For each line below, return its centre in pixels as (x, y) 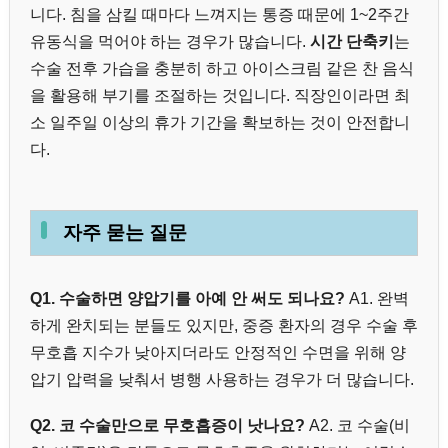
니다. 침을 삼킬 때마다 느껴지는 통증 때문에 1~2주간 (219, 14)
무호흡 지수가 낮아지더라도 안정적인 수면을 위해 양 (218, 352)
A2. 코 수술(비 (357, 425)
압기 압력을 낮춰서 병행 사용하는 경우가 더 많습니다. (222, 379)
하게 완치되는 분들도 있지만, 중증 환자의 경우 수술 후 (224, 325)
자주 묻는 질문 (125, 233)
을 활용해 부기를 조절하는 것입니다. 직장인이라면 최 (220, 95)
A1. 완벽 (377, 298)
